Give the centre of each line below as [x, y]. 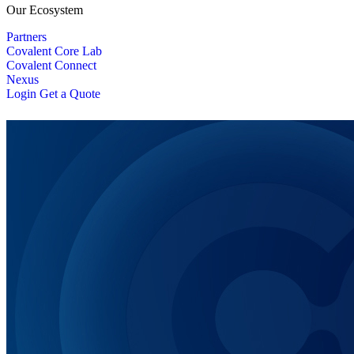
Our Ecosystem [45, 9]
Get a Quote [70, 93]
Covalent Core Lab [54, 51]
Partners [26, 36]
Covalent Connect [51, 65]
